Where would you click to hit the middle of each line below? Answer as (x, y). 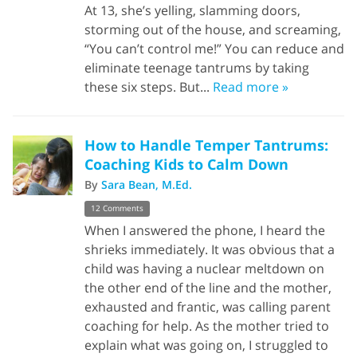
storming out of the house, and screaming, (213, 29)
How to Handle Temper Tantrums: (206, 145)
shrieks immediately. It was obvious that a (210, 250)
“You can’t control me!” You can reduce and (214, 48)
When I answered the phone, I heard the (205, 231)
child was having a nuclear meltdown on (204, 269)
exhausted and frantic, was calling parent (208, 307)
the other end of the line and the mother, (208, 288)
